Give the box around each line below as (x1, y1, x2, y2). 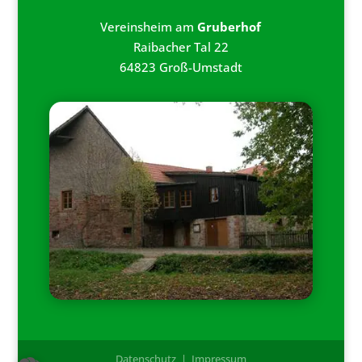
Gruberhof (197, 19, 262, 35)
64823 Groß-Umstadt (119, 59, 242, 75)
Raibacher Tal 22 (133, 39, 229, 55)
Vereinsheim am (100, 19, 198, 35)
